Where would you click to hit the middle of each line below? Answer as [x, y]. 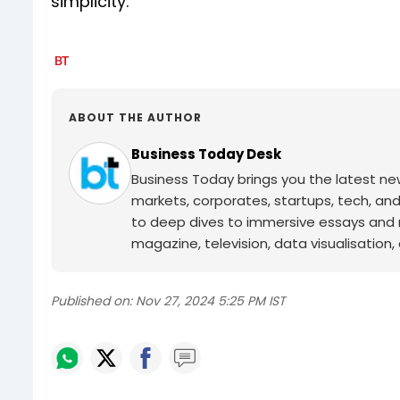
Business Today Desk [206, 154]
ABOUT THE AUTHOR [135, 118]
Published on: [92, 301]
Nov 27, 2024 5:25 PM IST [211, 301]
